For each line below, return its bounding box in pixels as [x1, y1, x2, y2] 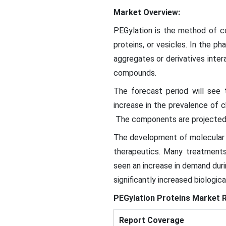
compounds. [113, 68, 160, 78]
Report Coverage [119, 215, 184, 225]
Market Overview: [113, 8, 180, 17]
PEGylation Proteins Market [113, 193, 220, 203]
